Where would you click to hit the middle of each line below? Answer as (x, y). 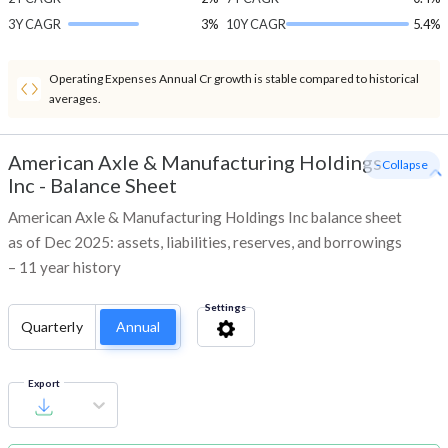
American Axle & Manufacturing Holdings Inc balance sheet (205, 217)
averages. (75, 99)
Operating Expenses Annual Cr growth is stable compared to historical (234, 79)
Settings (226, 307)
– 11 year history (64, 267)
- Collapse (402, 165)
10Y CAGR (255, 24)
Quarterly (52, 327)
